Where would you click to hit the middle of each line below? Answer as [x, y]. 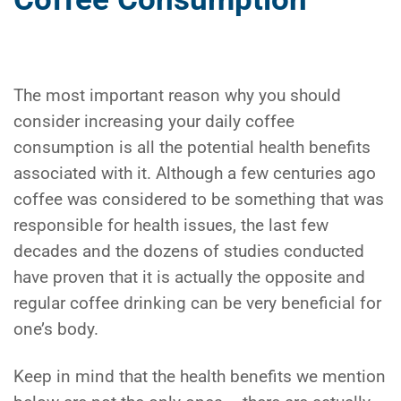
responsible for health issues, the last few [171, 226]
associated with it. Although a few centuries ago [195, 174]
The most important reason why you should [177, 96]
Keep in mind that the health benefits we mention [200, 377]
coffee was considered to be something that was [199, 200]
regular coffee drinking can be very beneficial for [197, 304]
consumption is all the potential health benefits [192, 148]
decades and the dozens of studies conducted [189, 252]
